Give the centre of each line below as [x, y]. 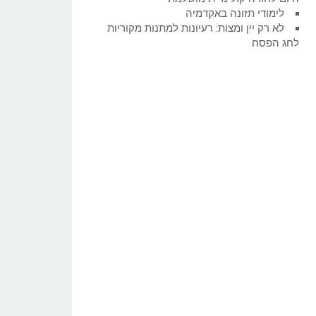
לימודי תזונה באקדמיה [235, 14]
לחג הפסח [275, 43]
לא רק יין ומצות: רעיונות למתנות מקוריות [196, 29]
